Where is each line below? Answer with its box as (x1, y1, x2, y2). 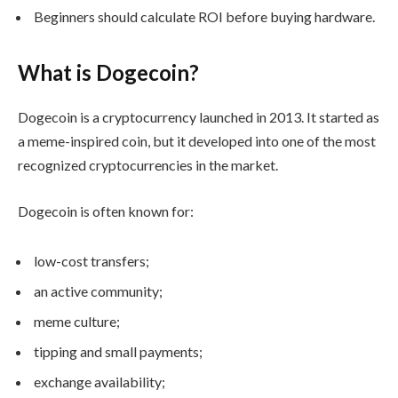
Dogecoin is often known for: (18, 202, 194, 219)
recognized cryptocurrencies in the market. (18, 156, 278, 174)
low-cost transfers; (34, 251, 149, 269)
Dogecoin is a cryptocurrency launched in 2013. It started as (18, 108, 379, 126)
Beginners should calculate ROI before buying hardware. (34, 7, 375, 25)
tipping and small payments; (34, 342, 203, 360)
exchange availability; (34, 372, 165, 390)
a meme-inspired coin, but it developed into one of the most (18, 132, 376, 150)
